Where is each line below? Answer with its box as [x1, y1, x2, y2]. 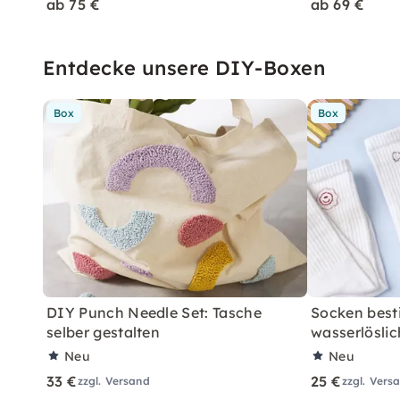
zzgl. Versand [77, 374, 150, 387]
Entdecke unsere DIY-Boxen [43, 55, 325, 80]
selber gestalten [46, 323, 161, 341]
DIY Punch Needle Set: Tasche [46, 304, 262, 321]
